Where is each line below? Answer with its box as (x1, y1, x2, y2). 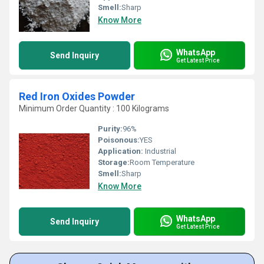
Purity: (98, 124, 123, 133)
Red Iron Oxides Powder (19, 90, 135, 103)
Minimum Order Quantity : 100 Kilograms (19, 104, 169, 113)
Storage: (98, 158, 130, 167)
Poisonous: (98, 136, 140, 144)
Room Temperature (130, 158, 194, 167)
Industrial (143, 147, 176, 156)
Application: (98, 147, 143, 156)
